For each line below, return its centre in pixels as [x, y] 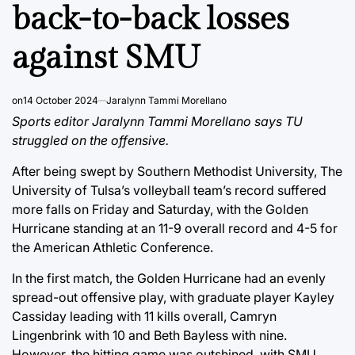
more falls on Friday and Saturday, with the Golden [160, 209]
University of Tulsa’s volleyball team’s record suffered [169, 190]
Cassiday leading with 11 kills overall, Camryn [144, 316]
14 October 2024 [61, 100]
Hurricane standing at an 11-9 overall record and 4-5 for [175, 228]
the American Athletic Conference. [113, 247]
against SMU [106, 58]
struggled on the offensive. [90, 140]
